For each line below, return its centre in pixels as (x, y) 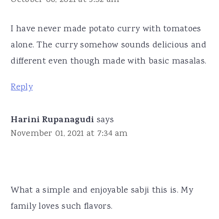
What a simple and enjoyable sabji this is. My (102, 190)
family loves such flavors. (62, 207)
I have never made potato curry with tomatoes (106, 29)
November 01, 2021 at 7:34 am (69, 134)
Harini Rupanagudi (53, 120)
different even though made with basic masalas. (109, 61)
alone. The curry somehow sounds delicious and (109, 45)
